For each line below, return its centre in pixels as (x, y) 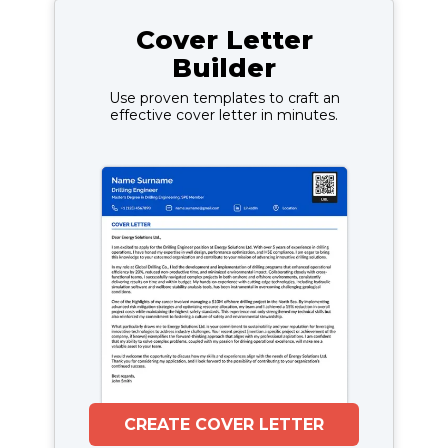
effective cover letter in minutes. (224, 114)
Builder (224, 67)
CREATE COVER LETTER (224, 424)
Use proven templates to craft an (224, 97)
